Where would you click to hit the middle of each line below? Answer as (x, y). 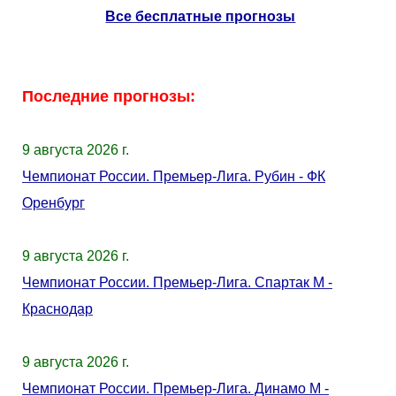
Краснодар (57, 309)
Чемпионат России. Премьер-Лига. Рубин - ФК (174, 176)
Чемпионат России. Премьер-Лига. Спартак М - (177, 282)
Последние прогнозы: (109, 96)
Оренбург (53, 203)
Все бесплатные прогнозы (201, 16)
